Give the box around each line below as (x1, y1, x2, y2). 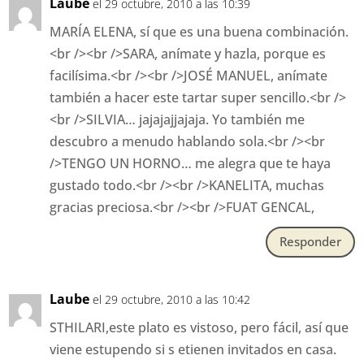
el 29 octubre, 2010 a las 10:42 (93, 291, 251, 307)
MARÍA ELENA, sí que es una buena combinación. (50, 22, 349, 41)
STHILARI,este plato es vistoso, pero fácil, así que (50, 318, 349, 336)
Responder (279, 233, 341, 250)
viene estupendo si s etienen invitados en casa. (50, 340, 337, 358)
